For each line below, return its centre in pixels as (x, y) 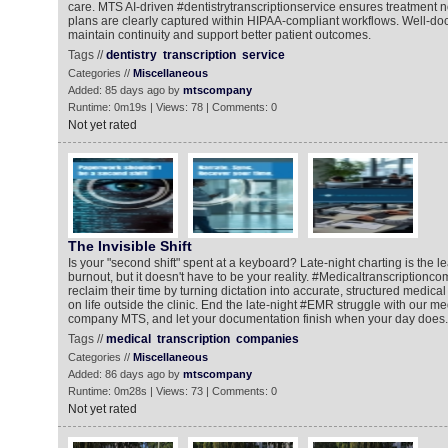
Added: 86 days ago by (125, 374)
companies (267, 339)
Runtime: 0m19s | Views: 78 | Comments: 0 (172, 107)
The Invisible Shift (129, 246)
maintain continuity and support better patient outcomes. (219, 35)
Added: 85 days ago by (125, 90)
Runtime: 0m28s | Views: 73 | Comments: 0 (172, 391)
